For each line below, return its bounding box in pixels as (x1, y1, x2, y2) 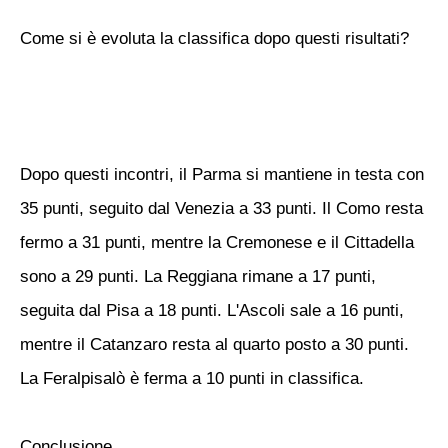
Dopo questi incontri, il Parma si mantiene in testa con (20, 165, 424, 184)
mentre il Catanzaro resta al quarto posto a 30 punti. (20, 335, 409, 354)
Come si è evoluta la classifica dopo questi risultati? (20, 29, 409, 48)
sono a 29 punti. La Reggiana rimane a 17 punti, (20, 267, 376, 286)
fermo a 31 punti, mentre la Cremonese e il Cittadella (20, 233, 414, 252)
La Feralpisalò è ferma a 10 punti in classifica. (20, 369, 364, 388)
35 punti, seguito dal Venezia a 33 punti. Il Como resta (20, 199, 423, 218)
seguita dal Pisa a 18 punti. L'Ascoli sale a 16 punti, (20, 301, 404, 320)
